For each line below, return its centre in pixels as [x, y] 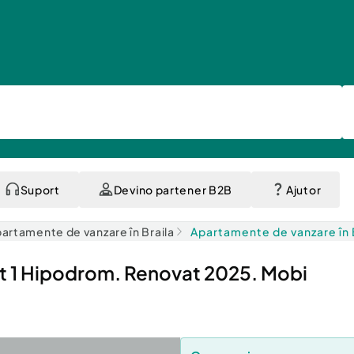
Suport [40, 190]
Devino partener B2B [173, 190]
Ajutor [304, 190]
